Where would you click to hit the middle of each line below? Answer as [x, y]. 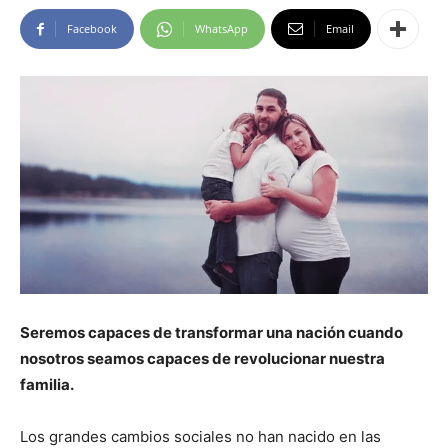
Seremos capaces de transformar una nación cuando [211, 333]
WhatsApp [221, 28]
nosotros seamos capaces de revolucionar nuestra [202, 359]
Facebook [92, 28]
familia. [47, 385]
